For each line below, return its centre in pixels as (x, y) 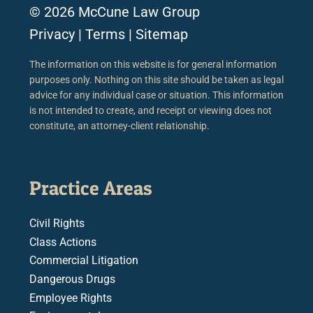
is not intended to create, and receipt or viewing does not (151, 111)
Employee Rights (71, 298)
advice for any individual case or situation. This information (156, 95)
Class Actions (63, 242)
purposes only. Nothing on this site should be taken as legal (156, 80)
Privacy (52, 35)
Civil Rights (57, 224)
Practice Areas (91, 188)
